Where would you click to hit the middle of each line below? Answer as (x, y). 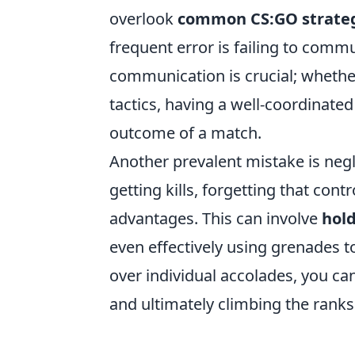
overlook (143, 19)
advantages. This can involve (216, 219)
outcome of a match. (185, 133)
